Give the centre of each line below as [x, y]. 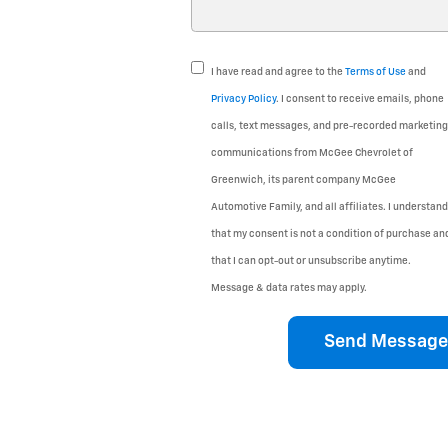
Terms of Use [375, 72]
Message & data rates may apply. [288, 288]
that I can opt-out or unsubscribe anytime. [310, 261]
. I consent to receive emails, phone [359, 99]
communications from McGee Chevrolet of [311, 153]
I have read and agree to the [277, 72]
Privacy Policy [243, 99]
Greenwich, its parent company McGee [303, 180]
